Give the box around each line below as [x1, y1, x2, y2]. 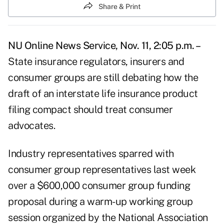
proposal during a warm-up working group [8, 195, 193, 208]
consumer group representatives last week [8, 163, 195, 176]
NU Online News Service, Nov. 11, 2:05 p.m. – [8, 39, 200, 52]
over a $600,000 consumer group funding [8, 179, 190, 192]
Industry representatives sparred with [8, 147, 174, 160]
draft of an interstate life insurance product [8, 87, 198, 100]
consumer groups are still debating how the [8, 71, 198, 84]
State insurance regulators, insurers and [8, 55, 184, 68]
